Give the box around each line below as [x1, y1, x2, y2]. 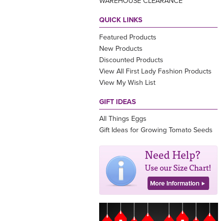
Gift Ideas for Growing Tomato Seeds [99, 126, 213, 135]
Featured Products [99, 33, 156, 41]
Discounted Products [99, 55, 163, 64]
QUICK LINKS [99, 16, 143, 25]
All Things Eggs [99, 114, 147, 123]
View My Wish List [99, 78, 155, 87]
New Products [99, 44, 143, 53]
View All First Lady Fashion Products [99, 67, 212, 75]
